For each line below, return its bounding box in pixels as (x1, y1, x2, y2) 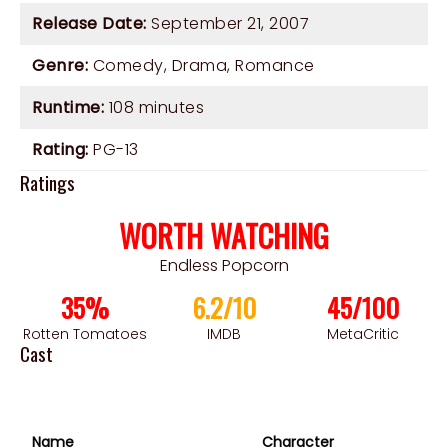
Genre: (32, 54, 88, 78)
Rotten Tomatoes (22, 324, 147, 345)
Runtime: (32, 96, 104, 120)
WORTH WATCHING (119, 213, 329, 259)
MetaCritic (327, 324, 400, 345)
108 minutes (104, 96, 204, 120)
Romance (235, 54, 315, 78)
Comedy (92, 54, 164, 78)
